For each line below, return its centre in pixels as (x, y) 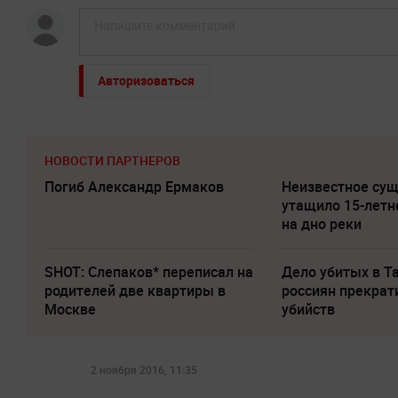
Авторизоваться (146, 80)
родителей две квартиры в (135, 290)
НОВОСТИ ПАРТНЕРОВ (112, 160)
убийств (309, 309)
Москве (70, 309)
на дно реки (322, 223)
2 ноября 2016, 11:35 (144, 369)
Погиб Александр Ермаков (134, 186)
